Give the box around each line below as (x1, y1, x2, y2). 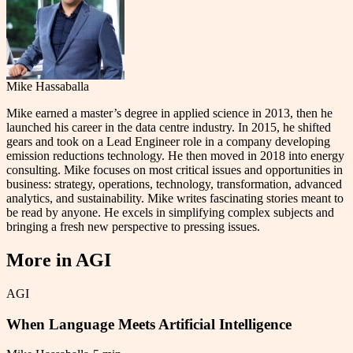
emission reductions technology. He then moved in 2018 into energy (6, 148, 344, 162)
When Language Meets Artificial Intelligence (6, 315, 292, 333)
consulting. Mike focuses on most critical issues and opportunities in (6, 162, 343, 176)
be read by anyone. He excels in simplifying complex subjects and (6, 205, 334, 219)
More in (6, 249, 76, 270)
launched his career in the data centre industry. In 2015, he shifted (6, 120, 331, 134)
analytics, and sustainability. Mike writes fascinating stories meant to (6, 191, 344, 205)
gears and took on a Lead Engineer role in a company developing (6, 134, 330, 148)
